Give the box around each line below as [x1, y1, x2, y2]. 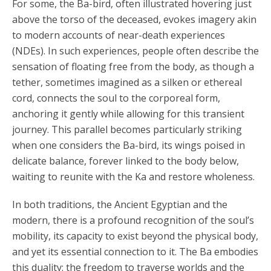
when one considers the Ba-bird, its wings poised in [12, 139, 245, 152]
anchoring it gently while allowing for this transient [12, 107, 244, 120]
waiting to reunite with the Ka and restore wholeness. [12, 170, 255, 183]
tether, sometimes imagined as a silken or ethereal [12, 76, 242, 89]
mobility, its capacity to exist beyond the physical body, [12, 229, 258, 243]
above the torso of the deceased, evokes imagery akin [12, 13, 256, 26]
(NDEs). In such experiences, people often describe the [12, 44, 259, 57]
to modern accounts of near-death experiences [12, 28, 225, 42]
